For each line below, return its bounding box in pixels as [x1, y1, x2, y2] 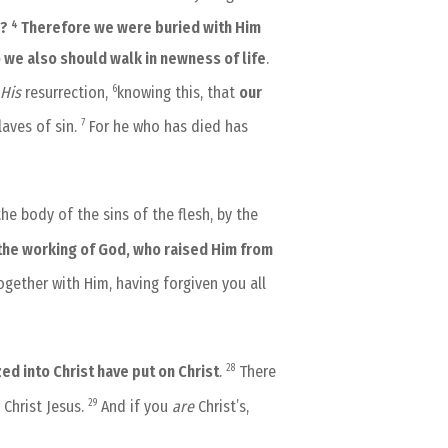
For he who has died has [85, 117, 248, 137]
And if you [97, 396, 172, 416]
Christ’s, [194, 396, 249, 416]
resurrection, [21, 82, 112, 102]
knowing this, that [117, 82, 239, 102]
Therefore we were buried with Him [21, 18, 261, 38]
